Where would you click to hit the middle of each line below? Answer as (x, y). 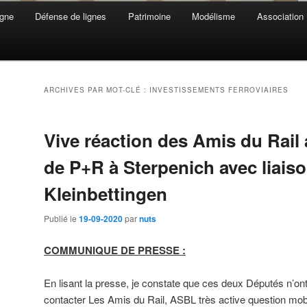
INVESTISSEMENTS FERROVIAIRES (219, 90)
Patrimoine (149, 16)
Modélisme (214, 16)
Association (280, 16)
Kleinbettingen (106, 194)
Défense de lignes (71, 16)
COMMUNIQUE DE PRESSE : (115, 250)
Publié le (61, 219)
